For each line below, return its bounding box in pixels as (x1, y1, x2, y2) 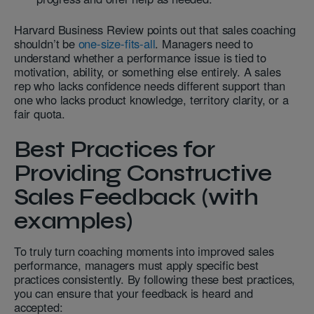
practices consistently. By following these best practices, (14, 271, 296, 288)
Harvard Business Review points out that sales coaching (14, 21, 296, 39)
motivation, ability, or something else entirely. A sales (14, 63, 281, 81)
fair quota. (14, 105, 65, 123)
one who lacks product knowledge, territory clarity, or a (14, 91, 289, 109)
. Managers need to (155, 35, 254, 53)
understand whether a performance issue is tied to (14, 49, 266, 67)
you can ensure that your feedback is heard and (14, 285, 253, 302)
